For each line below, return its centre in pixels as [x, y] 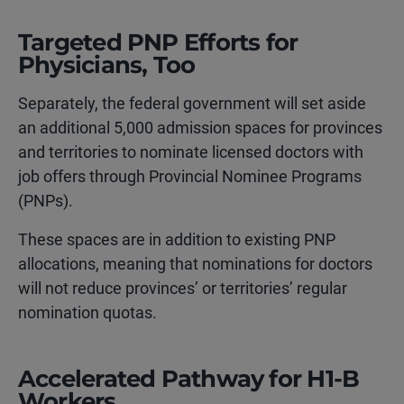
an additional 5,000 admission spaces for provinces [200, 128]
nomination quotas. [87, 312]
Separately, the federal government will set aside [192, 103]
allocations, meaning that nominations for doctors [195, 264]
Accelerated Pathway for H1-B [189, 379]
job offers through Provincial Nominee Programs [190, 176]
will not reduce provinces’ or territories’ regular [183, 288]
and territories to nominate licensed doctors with [191, 152]
